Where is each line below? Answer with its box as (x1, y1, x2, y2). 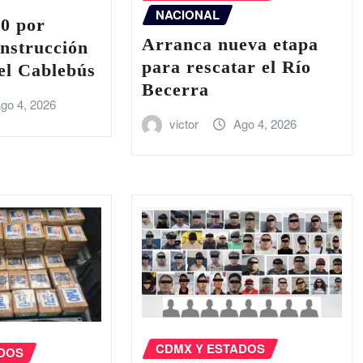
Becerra (141, 79, 209, 100)
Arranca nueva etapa (141, 33, 318, 54)
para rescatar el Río (141, 56, 311, 77)
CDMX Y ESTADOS (155, 340, 265, 358)
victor (169, 114, 199, 132)
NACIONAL (155, 6, 220, 24)
